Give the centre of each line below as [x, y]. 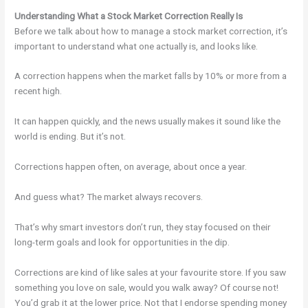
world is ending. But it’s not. [70, 136]
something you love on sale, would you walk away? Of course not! [147, 287]
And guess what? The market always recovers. [109, 197]
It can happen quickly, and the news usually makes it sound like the [148, 121]
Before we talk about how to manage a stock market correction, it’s [151, 31]
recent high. [38, 91]
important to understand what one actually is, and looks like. [136, 46]
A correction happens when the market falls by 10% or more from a [151, 76]
